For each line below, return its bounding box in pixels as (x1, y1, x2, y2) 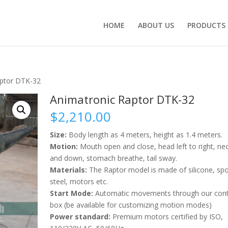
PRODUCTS (187, 20, 225, 30)
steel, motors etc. (49, 176, 108, 186)
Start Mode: (49, 188, 93, 198)
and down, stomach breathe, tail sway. (49, 153, 177, 163)
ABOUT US (137, 20, 174, 30)
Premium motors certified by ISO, (110, 211, 223, 221)
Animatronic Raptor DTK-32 (49, 92, 195, 107)
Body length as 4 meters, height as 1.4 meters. (66, 129, 222, 139)
